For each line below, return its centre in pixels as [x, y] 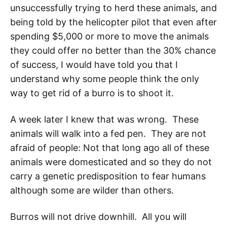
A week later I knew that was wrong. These [104, 119]
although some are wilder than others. [93, 190]
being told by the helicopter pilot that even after [113, 22]
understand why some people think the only [105, 79]
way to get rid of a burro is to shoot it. [92, 93]
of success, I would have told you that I [94, 64]
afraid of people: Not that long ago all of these [110, 147]
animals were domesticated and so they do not [111, 162]
